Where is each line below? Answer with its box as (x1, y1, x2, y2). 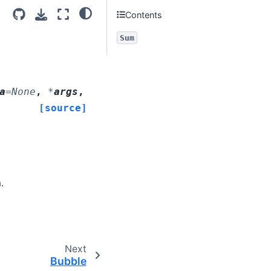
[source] (39, 102, 87, 114)
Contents (125, 9, 163, 20)
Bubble (50, 254, 87, 267)
